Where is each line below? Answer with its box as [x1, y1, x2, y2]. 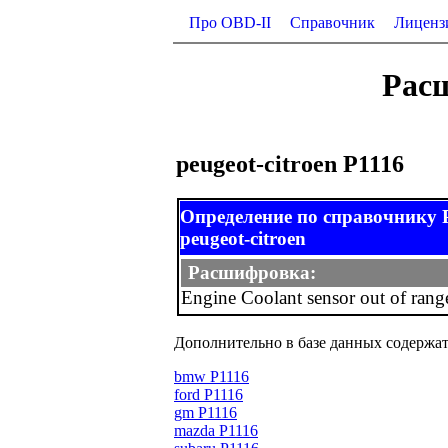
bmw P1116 [174, 367, 249, 385]
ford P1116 [174, 385, 243, 403]
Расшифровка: [188, 261, 316, 283]
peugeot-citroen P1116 [176, 150, 404, 177]
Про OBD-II [189, 14, 271, 31]
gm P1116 [174, 403, 237, 421]
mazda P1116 [174, 421, 258, 439]
